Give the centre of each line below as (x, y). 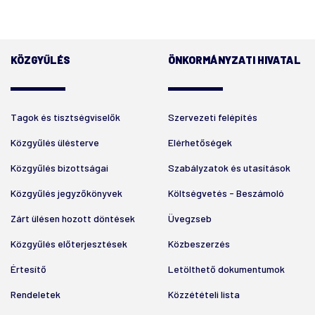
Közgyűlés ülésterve (55, 142)
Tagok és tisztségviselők (65, 117)
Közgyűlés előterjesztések (69, 243)
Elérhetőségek (200, 142)
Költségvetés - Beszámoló (226, 193)
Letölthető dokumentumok (226, 269)
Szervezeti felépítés (213, 117)
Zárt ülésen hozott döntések (73, 218)
